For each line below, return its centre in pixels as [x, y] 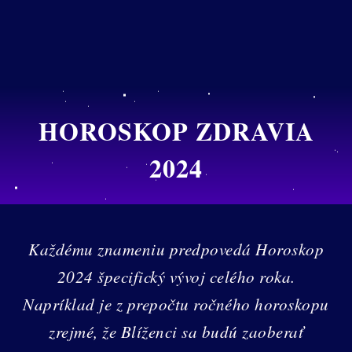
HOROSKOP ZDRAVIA [176, 130]
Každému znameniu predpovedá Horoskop [176, 249]
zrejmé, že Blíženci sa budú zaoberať [176, 332]
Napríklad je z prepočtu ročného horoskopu [176, 304]
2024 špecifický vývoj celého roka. [176, 277]
